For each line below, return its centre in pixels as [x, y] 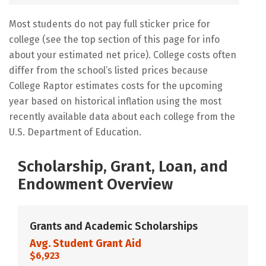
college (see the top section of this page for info [114, 39]
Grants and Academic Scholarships [114, 226]
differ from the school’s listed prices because [108, 70]
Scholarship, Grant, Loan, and [123, 166]
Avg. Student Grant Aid [85, 243]
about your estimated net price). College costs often [123, 55]
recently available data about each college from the [122, 116]
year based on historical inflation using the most [115, 101]
